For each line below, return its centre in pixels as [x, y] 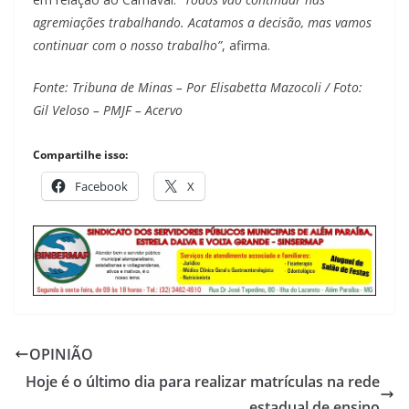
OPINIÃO [61, 355]
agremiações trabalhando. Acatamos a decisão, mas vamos [202, 22]
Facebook [101, 186]
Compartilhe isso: [80, 154]
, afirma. [246, 45]
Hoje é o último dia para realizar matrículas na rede [203, 382]
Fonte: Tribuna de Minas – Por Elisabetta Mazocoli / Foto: [198, 87]
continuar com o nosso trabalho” [127, 45]
